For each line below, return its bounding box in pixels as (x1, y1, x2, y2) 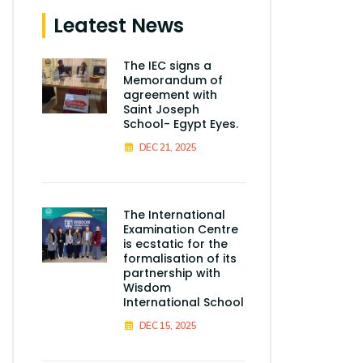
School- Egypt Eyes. (123, 116, 238, 133)
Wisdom (123, 280, 171, 297)
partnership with (123, 265, 220, 282)
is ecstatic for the (123, 236, 228, 253)
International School (123, 294, 244, 311)
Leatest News (53, 12, 184, 40)
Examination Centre (123, 221, 238, 238)
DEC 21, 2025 (139, 141, 197, 155)
